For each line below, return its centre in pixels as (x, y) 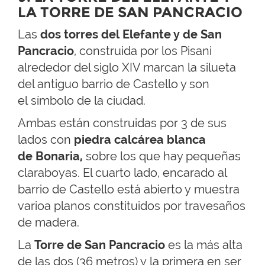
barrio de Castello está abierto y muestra (129, 190)
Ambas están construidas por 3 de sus (122, 123)
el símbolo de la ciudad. (82, 101)
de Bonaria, (50, 156)
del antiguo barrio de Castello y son (114, 84)
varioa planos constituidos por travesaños (132, 206)
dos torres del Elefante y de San (131, 35)
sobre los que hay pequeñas (162, 156)
